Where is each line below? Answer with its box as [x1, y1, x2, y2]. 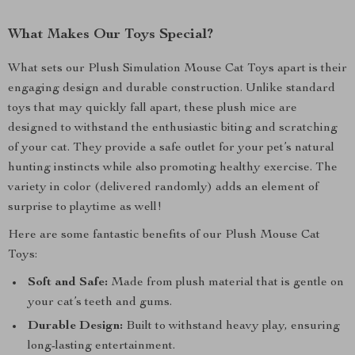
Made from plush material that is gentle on [108, 277, 344, 289]
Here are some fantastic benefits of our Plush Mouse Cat [8, 229, 320, 242]
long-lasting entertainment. [28, 340, 175, 353]
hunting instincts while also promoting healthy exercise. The [8, 162, 338, 174]
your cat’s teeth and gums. [28, 296, 172, 309]
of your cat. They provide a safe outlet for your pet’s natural [8, 142, 334, 155]
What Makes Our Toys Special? [8, 28, 213, 42]
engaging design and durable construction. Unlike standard [8, 82, 335, 95]
